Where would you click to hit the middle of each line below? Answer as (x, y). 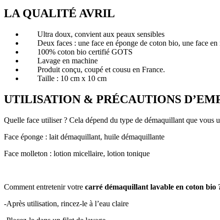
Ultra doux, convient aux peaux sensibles (94, 34)
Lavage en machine (61, 60)
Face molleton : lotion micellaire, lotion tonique (77, 153)
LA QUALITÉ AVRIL (59, 13)
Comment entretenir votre (43, 187)
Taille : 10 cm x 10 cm (65, 78)
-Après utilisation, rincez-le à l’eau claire (66, 203)
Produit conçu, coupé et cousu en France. (94, 69)
